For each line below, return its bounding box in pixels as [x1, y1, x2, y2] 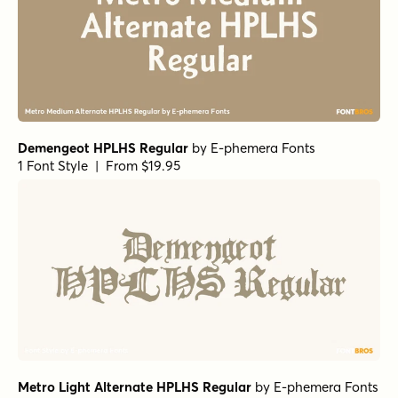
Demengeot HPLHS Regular [18, 139, 188, 156]
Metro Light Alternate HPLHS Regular [18, 378, 251, 395]
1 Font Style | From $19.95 [18, 156, 180, 174]
